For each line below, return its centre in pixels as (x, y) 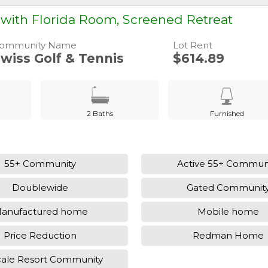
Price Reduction (40, 236)
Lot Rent (192, 45)
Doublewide (40, 188)
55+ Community (40, 164)
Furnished (227, 113)
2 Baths (100, 113)
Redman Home (229, 236)
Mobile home (229, 212)
